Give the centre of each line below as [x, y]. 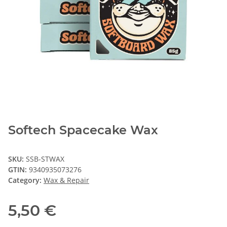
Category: [26, 180]
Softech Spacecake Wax [83, 130]
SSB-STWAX [45, 159]
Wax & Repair [66, 180]
